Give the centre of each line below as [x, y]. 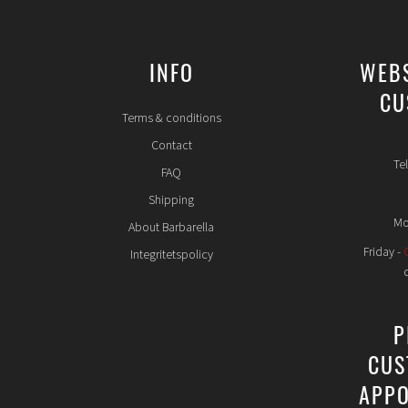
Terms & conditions [171, 118]
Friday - [384, 252]
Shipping [172, 200]
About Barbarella [172, 227]
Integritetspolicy [171, 255]
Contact [171, 145]
